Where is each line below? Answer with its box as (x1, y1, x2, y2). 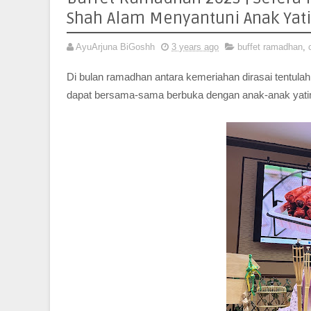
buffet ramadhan (237, 42, 303, 52)
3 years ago (171, 42, 219, 52)
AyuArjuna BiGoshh (76, 42, 155, 52)
